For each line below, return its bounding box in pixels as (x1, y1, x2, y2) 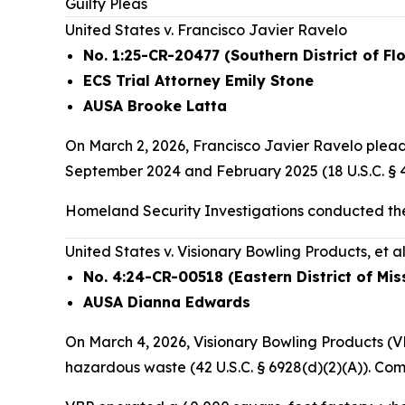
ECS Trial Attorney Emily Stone (83, 71, 314, 89)
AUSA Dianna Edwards (83, 293, 250, 311)
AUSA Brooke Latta (83, 97, 227, 115)
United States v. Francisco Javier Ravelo (65, 21, 347, 39)
